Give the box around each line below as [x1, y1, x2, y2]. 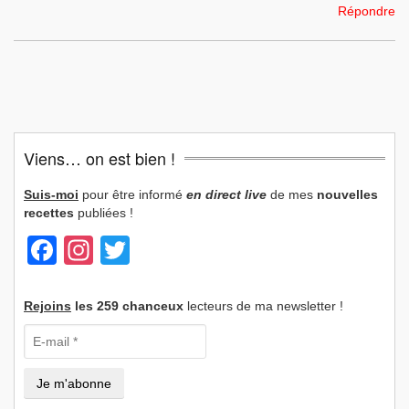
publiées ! [74, 204, 133, 220]
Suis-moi [24, 186, 79, 202]
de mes [267, 186, 317, 202]
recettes [24, 204, 74, 220]
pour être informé [79, 186, 186, 202]
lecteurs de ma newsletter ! [184, 298, 343, 313]
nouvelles [317, 186, 378, 202]
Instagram [93, 233, 225, 267]
